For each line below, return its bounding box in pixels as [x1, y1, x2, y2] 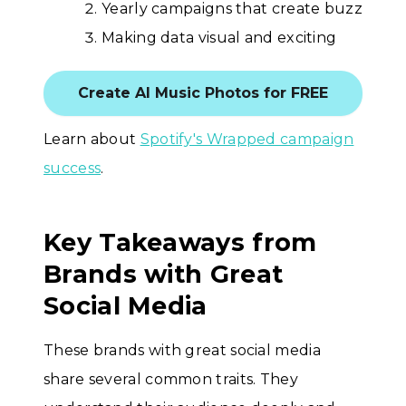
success [43, 159, 101, 177]
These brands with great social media [43, 341, 321, 359]
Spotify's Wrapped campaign [140, 130, 354, 148]
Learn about [43, 130, 140, 148]
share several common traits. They [43, 370, 298, 388]
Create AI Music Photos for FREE [78, 83, 328, 101]
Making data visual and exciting [101, 28, 337, 46]
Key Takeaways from [43, 227, 317, 257]
